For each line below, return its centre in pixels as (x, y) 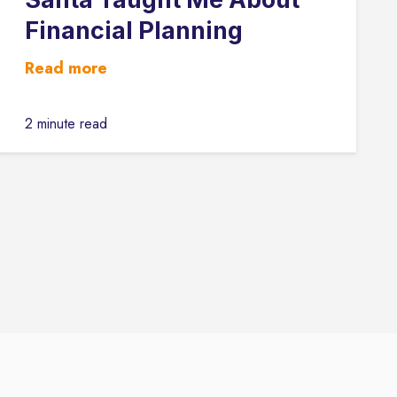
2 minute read (66, 124)
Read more (66, 69)
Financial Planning (133, 30)
